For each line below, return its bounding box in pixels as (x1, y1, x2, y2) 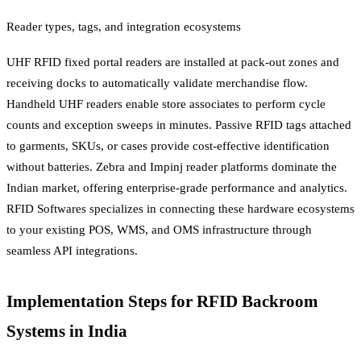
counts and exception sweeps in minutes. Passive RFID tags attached (6, 118, 351, 132)
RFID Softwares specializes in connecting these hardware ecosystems (6, 202, 355, 216)
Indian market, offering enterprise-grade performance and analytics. (6, 181, 347, 195)
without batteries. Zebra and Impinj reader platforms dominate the (6, 160, 337, 174)
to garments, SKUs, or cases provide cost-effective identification (6, 139, 330, 153)
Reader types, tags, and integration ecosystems (6, 19, 241, 33)
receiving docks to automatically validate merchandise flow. (6, 77, 308, 90)
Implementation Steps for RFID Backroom (6, 292, 318, 312)
